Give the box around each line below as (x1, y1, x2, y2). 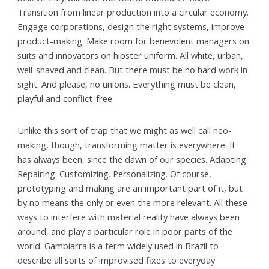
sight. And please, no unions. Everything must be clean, (17, 77, 237, 90)
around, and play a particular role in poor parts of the (17, 225, 233, 237)
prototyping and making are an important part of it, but (17, 181, 243, 194)
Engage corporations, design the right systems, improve (17, 20, 245, 32)
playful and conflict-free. (17, 92, 115, 104)
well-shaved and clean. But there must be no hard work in (17, 63, 248, 76)
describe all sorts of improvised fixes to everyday (17, 253, 216, 266)
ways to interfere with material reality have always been (17, 210, 240, 223)
